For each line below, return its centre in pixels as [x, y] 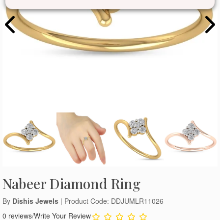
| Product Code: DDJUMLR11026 [111, 201]
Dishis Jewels [35, 201]
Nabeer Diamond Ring [71, 183]
